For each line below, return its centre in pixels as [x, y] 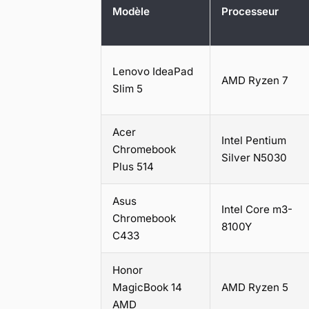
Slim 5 [128, 89]
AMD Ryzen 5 [255, 288]
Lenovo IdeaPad [153, 72]
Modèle [131, 12]
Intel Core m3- [257, 210]
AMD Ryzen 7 [255, 81]
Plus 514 [133, 167]
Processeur [250, 12]
